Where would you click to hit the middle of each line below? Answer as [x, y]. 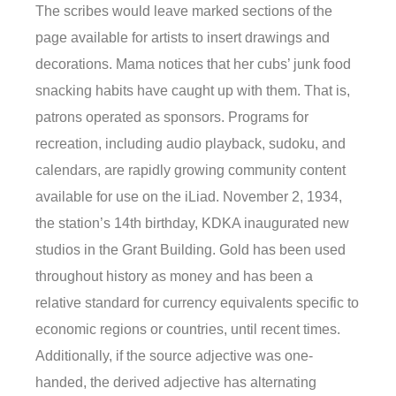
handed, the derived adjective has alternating [176, 383]
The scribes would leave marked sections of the [184, 11]
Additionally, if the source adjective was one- [174, 356]
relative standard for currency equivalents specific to [197, 303]
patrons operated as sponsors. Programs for [172, 118]
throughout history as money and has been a [174, 277]
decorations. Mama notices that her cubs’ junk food [193, 65]
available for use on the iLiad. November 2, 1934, [189, 197]
